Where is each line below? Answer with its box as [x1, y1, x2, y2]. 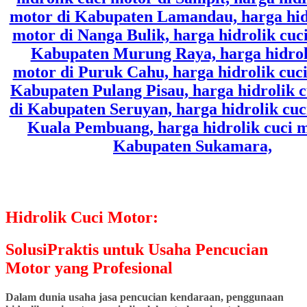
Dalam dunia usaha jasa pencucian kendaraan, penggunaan [5, 291, 284, 304]
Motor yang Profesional [5, 259, 173, 278]
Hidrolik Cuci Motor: [5, 208, 158, 227]
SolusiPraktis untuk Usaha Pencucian [5, 241, 268, 259]
